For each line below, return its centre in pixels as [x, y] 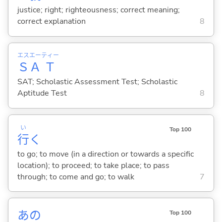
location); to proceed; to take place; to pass [93, 165]
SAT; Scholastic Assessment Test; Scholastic [97, 82]
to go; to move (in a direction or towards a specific [105, 154]
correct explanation [51, 22]
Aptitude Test [42, 93]
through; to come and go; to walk [76, 177]
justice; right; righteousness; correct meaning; [98, 10]
